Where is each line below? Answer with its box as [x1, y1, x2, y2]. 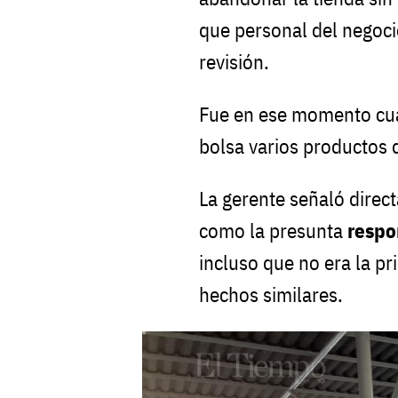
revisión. [199, 49, 269, 76]
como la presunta [199, 218, 343, 244]
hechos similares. [199, 282, 343, 308]
